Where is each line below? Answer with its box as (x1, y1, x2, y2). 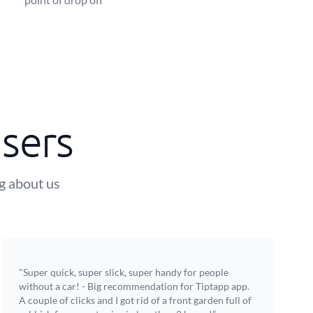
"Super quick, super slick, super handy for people (18, 266, 228, 278)
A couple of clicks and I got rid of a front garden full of (18, 294, 252, 306)
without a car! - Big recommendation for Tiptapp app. (18, 280, 249, 292)
